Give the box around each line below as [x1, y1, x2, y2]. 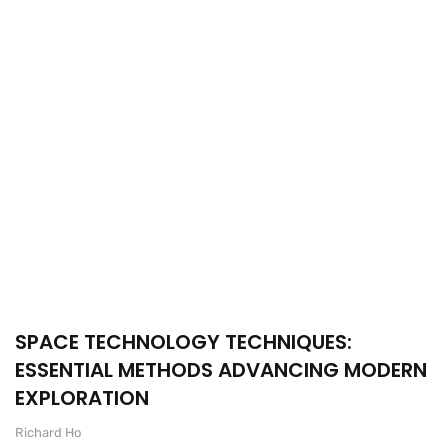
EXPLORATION [15, 383, 149, 412]
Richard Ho [15, 424, 81, 440]
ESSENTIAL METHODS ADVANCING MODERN [15, 355, 427, 384]
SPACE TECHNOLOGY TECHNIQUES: [15, 327, 352, 356]
